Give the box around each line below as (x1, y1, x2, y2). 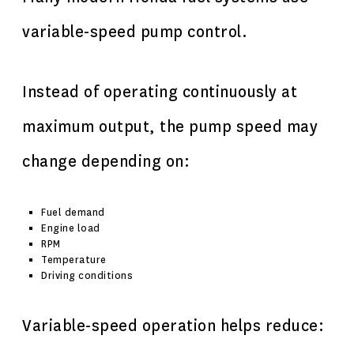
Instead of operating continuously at (22, 82, 297, 102)
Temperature (41, 254, 107, 266)
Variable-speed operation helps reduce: (22, 316, 324, 336)
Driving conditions (41, 269, 133, 282)
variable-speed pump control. (22, 22, 247, 42)
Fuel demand (41, 206, 105, 219)
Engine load (41, 222, 100, 235)
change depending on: (22, 152, 190, 171)
